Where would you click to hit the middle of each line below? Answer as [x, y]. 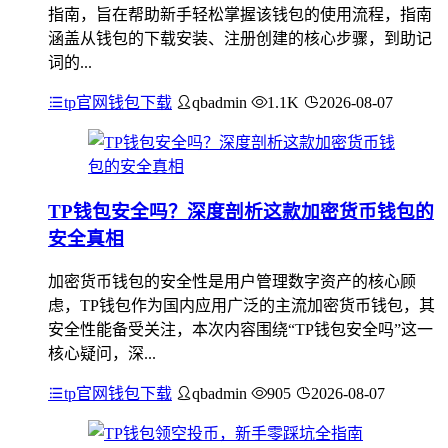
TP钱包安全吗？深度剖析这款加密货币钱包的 [241, 211]
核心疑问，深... [102, 354]
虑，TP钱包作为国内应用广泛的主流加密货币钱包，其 [241, 306]
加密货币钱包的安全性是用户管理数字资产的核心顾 [232, 282]
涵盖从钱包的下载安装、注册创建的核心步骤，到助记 [240, 38]
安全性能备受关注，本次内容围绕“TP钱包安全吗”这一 [240, 330]
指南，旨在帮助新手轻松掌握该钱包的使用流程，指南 [240, 14]
